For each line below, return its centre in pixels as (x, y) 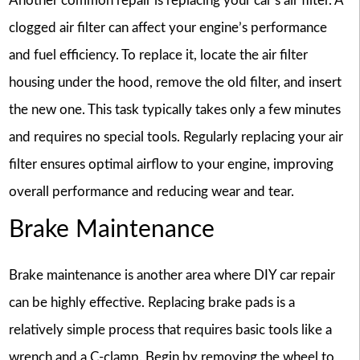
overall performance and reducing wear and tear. (151, 192)
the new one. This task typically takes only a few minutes (174, 110)
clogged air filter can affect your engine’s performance (168, 28)
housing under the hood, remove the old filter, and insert (175, 83)
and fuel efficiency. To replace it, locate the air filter (158, 55)
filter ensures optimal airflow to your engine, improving (171, 165)
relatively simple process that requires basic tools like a (170, 330)
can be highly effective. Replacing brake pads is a (151, 303)
